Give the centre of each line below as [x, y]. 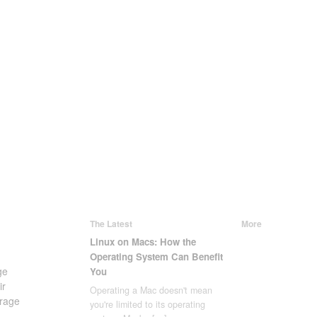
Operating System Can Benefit [156, 256]
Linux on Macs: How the [143, 241]
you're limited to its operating [148, 305]
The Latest [111, 223]
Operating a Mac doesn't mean [151, 290]
